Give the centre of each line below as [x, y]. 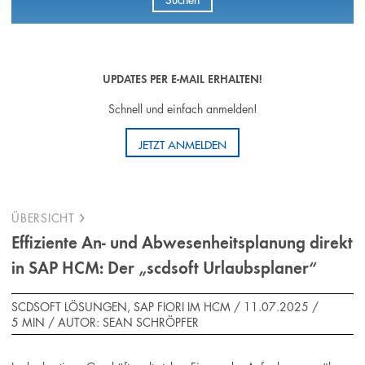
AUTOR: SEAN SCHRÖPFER [129, 322]
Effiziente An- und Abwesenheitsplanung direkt [182, 244]
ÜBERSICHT [43, 217]
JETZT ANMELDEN [182, 144]
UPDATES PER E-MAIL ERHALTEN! [182, 80]
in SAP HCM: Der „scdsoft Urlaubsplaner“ [165, 269]
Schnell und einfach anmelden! [182, 108]
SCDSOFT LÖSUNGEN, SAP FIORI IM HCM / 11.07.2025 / [165, 307]
